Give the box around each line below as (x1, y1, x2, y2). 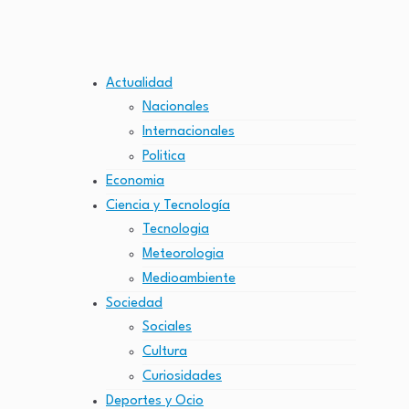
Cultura (142, 345, 187, 359)
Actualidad (106, 77, 173, 90)
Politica (142, 150, 185, 163)
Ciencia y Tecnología (106, 199, 230, 213)
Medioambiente (142, 272, 236, 286)
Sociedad (106, 297, 163, 310)
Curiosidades (142, 370, 222, 383)
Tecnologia (142, 223, 209, 236)
